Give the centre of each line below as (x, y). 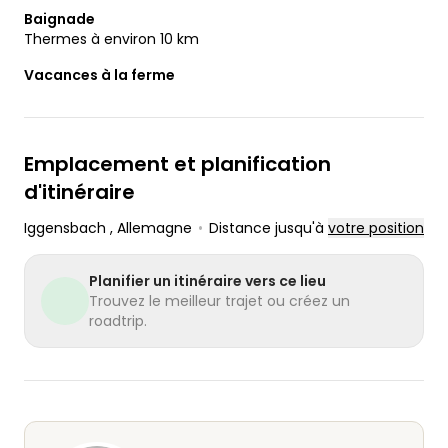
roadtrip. (118, 321)
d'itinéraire (79, 192)
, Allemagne (151, 228)
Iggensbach (67, 228)
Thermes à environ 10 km (111, 39)
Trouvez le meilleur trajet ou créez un (219, 301)
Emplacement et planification (177, 164)
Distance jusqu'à (268, 228)
